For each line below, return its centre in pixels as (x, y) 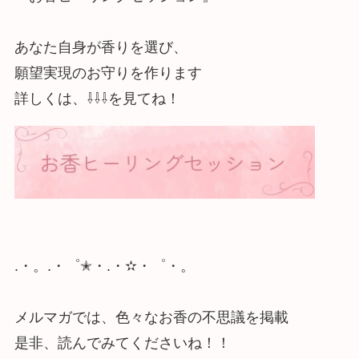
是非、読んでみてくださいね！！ (122, 343)
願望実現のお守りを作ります (108, 73)
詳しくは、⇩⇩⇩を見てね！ (97, 98)
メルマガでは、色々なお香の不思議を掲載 (151, 317)
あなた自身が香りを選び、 (101, 47)
